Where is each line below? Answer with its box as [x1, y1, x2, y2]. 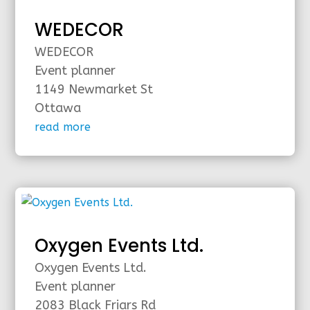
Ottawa [35, 100, 82, 116]
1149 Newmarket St [35, 81, 154, 97]
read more [35, 120, 91, 134]
